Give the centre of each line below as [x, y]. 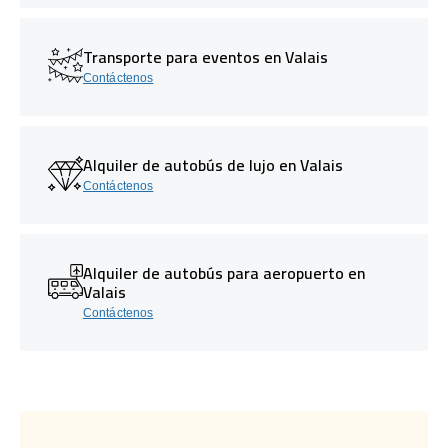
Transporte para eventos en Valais [205, 56]
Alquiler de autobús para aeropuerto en [224, 272]
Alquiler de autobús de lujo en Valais [213, 164]
